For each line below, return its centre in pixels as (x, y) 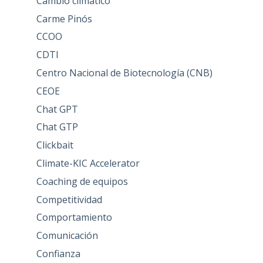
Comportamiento (74, 218)
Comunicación (67, 236)
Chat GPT (57, 109)
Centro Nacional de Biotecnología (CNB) (124, 73)
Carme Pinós (64, 18)
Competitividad (69, 199)
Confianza (58, 253)
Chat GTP (57, 127)
